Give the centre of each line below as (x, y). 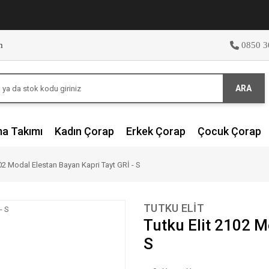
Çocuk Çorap (229, 131)
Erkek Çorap (156, 131)
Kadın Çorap (84, 131)
